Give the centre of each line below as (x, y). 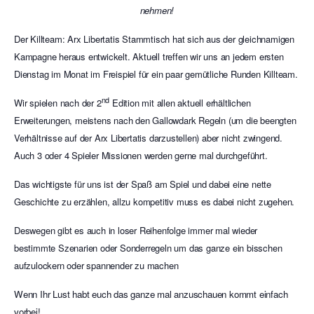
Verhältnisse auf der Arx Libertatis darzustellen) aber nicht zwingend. (148, 138)
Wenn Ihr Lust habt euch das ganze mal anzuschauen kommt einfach (151, 294)
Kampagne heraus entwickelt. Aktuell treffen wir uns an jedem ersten (149, 56)
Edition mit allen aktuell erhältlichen (180, 103)
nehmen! (157, 10)
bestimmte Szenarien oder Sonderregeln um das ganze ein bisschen (148, 248)
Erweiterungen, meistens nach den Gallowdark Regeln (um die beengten (155, 120)
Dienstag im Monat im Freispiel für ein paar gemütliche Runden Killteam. (156, 74)
